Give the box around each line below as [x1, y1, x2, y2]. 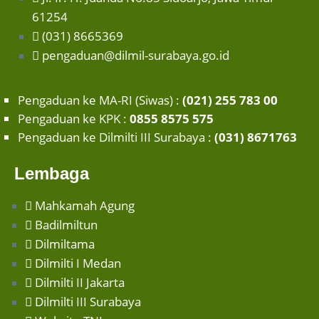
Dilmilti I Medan [35, 255, 121, 272]
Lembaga [14, 164, 89, 184]
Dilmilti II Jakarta [35, 274, 125, 291]
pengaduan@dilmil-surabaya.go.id [42, 47, 229, 64]
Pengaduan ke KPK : [18, 110, 130, 127]
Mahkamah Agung [35, 197, 135, 214]
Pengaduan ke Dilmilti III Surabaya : [18, 129, 214, 146]
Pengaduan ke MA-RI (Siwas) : [18, 92, 182, 109]
